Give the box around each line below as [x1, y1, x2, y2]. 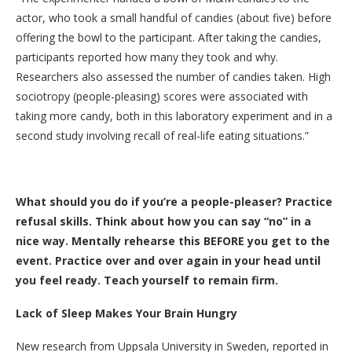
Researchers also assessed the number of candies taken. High [16, 69, 331, 85]
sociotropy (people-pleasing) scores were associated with [16, 89, 308, 104]
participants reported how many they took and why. [16, 49, 278, 65]
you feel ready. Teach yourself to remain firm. [16, 273, 278, 288]
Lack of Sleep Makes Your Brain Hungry [16, 306, 237, 321]
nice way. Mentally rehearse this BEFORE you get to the [16, 233, 330, 249]
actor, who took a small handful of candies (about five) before [16, 10, 332, 26]
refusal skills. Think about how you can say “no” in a [16, 214, 311, 229]
